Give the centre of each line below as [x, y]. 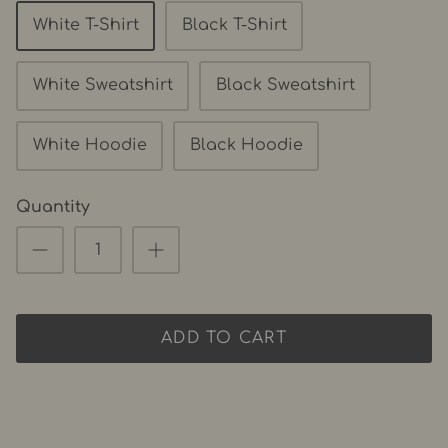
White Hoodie [89, 145]
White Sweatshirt [102, 85]
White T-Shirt [85, 25]
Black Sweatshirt [285, 85]
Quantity [53, 206]
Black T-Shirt [234, 25]
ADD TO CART [224, 338]
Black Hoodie [246, 145]
